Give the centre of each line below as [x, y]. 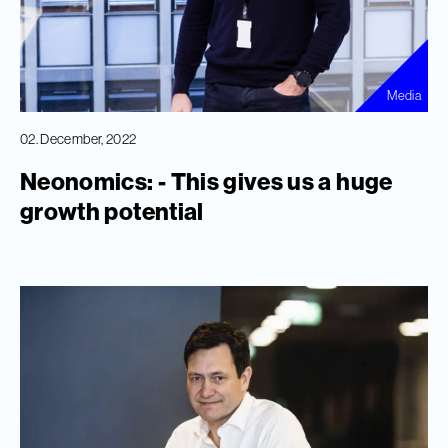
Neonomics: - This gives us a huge [206, 181]
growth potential [112, 211]
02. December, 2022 [78, 139]
